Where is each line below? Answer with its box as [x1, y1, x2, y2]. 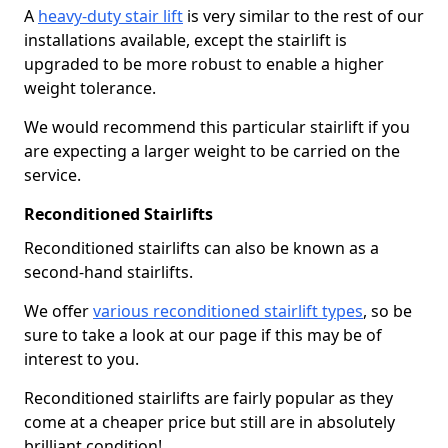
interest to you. [24, 347, 139, 370]
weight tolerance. [24, 76, 156, 99]
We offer [24, 299, 93, 322]
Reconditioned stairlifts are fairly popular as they [24, 386, 393, 409]
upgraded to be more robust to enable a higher [24, 52, 384, 75]
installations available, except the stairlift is [24, 28, 347, 51]
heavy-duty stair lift [38, 4, 183, 27]
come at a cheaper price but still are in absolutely [24, 410, 395, 433]
